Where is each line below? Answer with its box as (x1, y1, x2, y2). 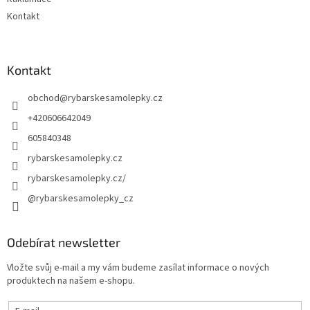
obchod (28, 91, 60, 106)
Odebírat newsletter (7, 235, 120, 250)
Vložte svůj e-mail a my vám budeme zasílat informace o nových (7, 261, 269, 275)
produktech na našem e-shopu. (7, 274, 135, 289)
